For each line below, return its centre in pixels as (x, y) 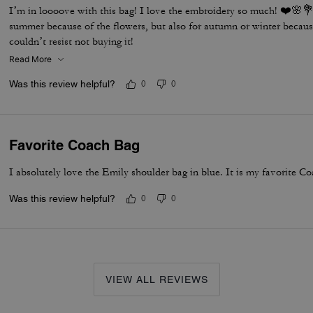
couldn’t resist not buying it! (72, 42)
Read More (31, 59)
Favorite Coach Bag (75, 145)
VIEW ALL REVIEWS (156, 279)
